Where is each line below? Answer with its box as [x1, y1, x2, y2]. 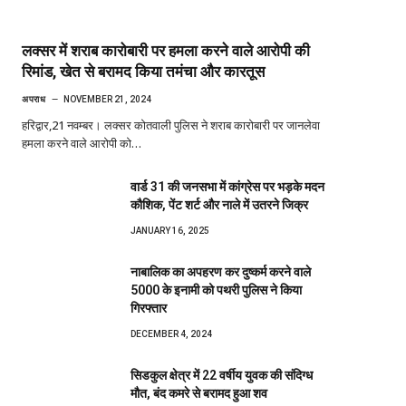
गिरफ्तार [130, 300, 167, 315]
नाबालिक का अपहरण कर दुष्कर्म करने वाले [130, 264, 311, 279]
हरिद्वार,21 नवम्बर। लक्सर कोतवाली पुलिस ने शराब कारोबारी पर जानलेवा [22, 116, 320, 133]
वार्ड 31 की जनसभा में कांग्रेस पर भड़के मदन [130, 179, 324, 194]
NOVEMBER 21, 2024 [63, 93, 151, 104]
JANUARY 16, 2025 [130, 225, 209, 236]
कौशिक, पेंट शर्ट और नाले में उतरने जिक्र [130, 197, 308, 212]
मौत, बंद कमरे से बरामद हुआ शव [130, 385, 267, 401]
